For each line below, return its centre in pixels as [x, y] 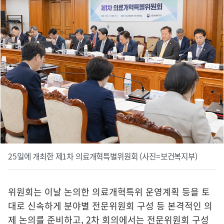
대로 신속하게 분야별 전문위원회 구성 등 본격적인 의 [110, 206]
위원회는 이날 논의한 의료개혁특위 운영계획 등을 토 [109, 192]
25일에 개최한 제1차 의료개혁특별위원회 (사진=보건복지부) [103, 156]
